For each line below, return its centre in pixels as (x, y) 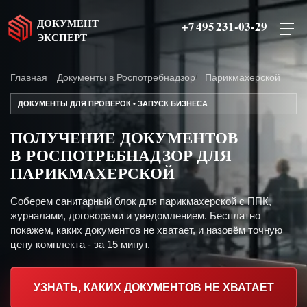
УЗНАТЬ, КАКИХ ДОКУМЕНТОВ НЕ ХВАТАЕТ (153, 287)
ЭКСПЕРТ (62, 37)
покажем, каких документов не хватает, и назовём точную (146, 230)
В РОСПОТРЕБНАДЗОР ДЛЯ (121, 155)
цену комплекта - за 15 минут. (80, 244)
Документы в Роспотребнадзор (126, 77)
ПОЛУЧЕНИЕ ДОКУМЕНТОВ (124, 137)
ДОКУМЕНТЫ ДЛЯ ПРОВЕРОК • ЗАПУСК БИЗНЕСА (113, 103)
